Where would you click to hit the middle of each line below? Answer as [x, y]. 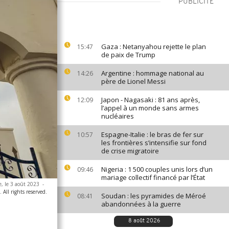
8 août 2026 [144, 221]
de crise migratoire [130, 151]
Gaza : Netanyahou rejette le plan [154, 47]
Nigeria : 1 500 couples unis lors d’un [157, 169]
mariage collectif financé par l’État [153, 177]
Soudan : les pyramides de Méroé [154, 196]
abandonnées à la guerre [141, 204]
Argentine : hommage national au [153, 73]
